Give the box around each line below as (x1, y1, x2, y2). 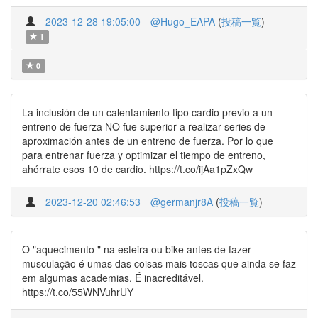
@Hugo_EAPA (150, 14, 215, 28)
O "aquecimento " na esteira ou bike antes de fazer (22, 242, 251, 256)
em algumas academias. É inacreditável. (22, 270, 204, 285)
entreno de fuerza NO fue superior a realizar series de (22, 119, 265, 133)
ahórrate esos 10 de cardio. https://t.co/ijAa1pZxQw (22, 162, 253, 176)
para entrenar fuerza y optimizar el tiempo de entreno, (22, 148, 265, 162)
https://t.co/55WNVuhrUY (22, 285, 133, 299)
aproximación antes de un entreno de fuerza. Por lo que (22, 133, 273, 148)
